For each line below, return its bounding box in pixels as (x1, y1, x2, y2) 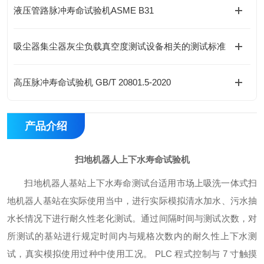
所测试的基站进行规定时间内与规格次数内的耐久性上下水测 (7, 231, 257, 241)
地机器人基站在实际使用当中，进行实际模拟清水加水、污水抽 (7, 196, 257, 206)
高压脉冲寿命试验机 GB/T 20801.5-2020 (14, 77, 171, 87)
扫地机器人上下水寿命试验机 (74, 154, 190, 164)
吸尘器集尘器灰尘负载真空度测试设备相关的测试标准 (14, 41, 226, 51)
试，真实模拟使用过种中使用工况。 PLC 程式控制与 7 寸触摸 (7, 249, 257, 259)
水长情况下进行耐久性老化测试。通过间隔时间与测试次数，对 (7, 213, 257, 223)
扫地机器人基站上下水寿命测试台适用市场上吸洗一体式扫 (7, 178, 257, 188)
